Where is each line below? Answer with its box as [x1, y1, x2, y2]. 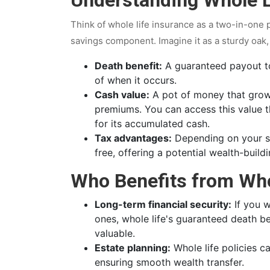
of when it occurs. [95, 74, 177, 86]
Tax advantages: [95, 131, 172, 144]
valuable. [95, 227, 135, 239]
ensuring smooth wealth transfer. [95, 256, 244, 268]
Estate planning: [95, 241, 171, 254]
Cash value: [95, 88, 149, 101]
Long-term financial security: [95, 198, 231, 210]
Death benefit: [95, 59, 162, 72]
